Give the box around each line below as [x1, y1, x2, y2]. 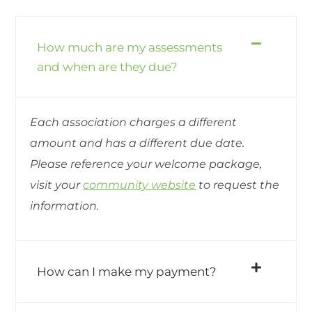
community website [83, 178, 196, 192]
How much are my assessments [37, 40, 223, 54]
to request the [196, 178, 280, 192]
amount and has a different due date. [30, 136, 245, 150]
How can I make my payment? [37, 265, 217, 279]
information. [30, 198, 100, 212]
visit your [30, 178, 84, 192]
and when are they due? [37, 59, 178, 74]
